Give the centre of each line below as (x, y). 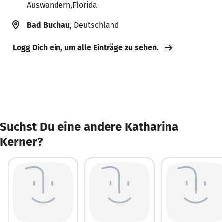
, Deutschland (94, 25)
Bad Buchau (48, 25)
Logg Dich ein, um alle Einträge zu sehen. (86, 47)
